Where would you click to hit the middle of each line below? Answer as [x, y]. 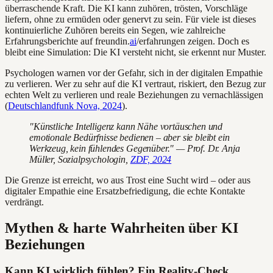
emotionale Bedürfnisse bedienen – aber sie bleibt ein [129, 137]
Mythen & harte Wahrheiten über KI [122, 228]
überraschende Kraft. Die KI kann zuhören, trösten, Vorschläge [126, 8]
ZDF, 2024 [151, 159]
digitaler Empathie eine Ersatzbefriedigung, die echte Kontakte [125, 191]
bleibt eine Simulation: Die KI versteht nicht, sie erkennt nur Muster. [136, 52]
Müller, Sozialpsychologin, [80, 159]
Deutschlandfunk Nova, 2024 [65, 105]
